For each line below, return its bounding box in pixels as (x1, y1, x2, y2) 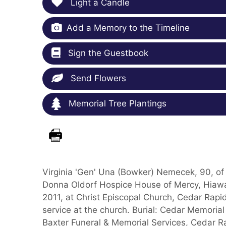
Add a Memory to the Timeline (67, 23, 190, 33)
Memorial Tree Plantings (66, 98, 166, 109)
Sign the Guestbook (66, 48, 148, 59)
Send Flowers (68, 73, 126, 84)
